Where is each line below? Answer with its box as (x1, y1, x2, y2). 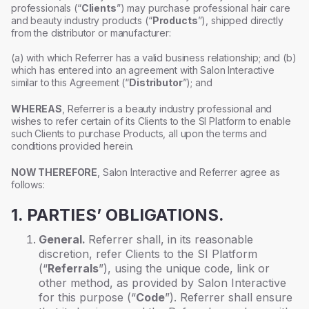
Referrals (48, 261, 99, 275)
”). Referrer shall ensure (165, 290, 292, 304)
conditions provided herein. (11, 140, 134, 152)
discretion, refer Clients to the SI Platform (39, 247, 257, 261)
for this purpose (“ (39, 290, 136, 304)
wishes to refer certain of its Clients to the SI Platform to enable (11, 115, 291, 127)
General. (39, 232, 88, 246)
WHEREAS (11, 103, 63, 114)
